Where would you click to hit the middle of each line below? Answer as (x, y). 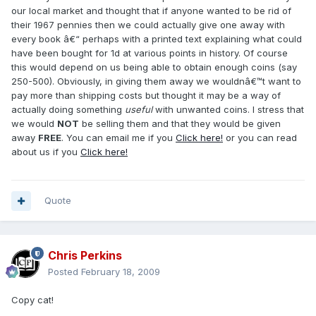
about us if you (46, 152)
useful (139, 110)
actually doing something (68, 110)
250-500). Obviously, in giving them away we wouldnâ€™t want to (156, 81)
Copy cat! (32, 300)
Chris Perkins (85, 256)
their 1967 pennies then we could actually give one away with (148, 25)
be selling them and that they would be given (180, 124)
